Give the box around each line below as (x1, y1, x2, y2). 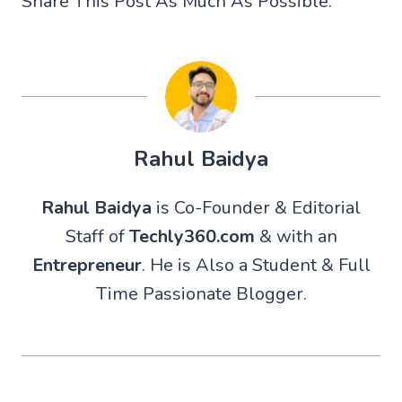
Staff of (65, 223, 129, 249)
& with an (254, 223, 337, 249)
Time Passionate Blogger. (95, 281, 307, 306)
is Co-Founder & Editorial (152, 195, 361, 220)
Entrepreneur (31, 252, 142, 277)
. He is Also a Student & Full (141, 252, 371, 277)
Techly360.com (128, 223, 255, 249)
